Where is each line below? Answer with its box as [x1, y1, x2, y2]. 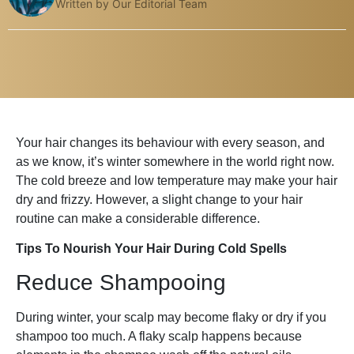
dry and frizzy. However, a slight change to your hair [16, 192, 303, 206]
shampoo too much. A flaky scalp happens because [16, 330, 302, 344]
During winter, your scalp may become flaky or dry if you [16, 311, 326, 325]
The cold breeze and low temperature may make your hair [16, 173, 337, 187]
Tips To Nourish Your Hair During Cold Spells [16, 242, 287, 256]
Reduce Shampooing [16, 270, 226, 296]
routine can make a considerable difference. [16, 211, 260, 225]
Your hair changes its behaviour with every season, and [16, 135, 325, 149]
